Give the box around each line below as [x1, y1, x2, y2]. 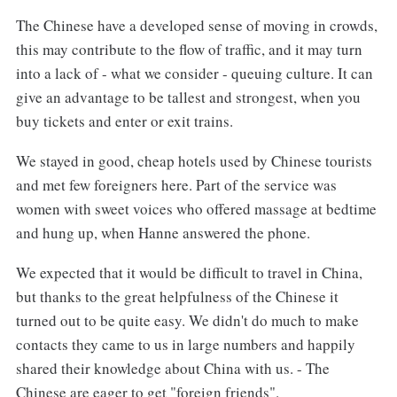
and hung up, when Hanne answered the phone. [15, 222, 310, 243]
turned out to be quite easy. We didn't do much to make [15, 309, 359, 331]
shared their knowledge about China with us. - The [15, 357, 330, 378]
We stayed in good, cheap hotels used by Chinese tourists [15, 150, 372, 171]
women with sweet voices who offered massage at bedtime [15, 198, 377, 219]
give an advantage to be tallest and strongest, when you [15, 86, 361, 107]
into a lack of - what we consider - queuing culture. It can [15, 62, 373, 83]
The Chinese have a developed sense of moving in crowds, [15, 14, 378, 35]
